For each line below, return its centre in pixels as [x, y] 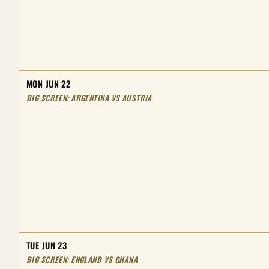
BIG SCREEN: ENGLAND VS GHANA [82, 259]
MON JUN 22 [49, 83]
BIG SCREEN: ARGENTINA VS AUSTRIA [89, 98]
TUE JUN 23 [47, 245]
